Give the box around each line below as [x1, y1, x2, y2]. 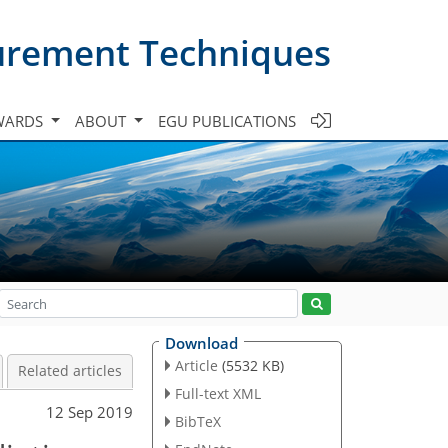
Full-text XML [174, 383, 261, 403]
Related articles [18, 362, 122, 380]
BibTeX [174, 411, 221, 431]
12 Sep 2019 [46, 401, 133, 422]
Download [165, 333, 238, 353]
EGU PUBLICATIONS [158, 110, 296, 131]
